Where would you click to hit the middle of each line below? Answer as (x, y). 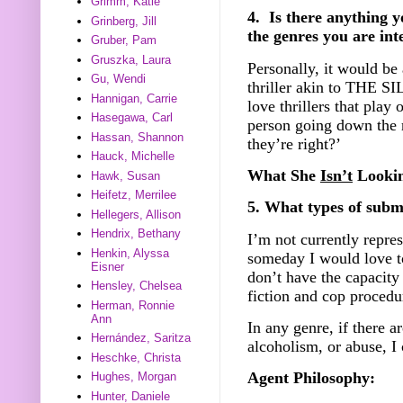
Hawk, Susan (126, 175)
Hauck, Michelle (133, 157)
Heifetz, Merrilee (134, 195)
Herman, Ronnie (133, 305)
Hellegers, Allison (136, 214)
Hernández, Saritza (141, 338)
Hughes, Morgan (134, 377)
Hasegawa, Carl (132, 118)
